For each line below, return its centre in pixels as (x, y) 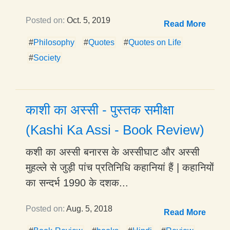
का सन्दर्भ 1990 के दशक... (77, 183)
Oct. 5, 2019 (88, 20)
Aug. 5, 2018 (89, 208)
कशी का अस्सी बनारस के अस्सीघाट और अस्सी (113, 152)
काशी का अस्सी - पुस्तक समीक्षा (100, 110)
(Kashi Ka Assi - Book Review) (115, 130)
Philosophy (54, 42)
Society (47, 57)
